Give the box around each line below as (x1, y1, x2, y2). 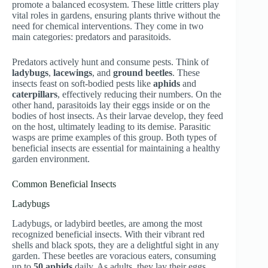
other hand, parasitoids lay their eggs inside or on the (12, 100, 210, 111)
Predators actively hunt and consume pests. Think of (12, 57, 209, 68)
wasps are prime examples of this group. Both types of (12, 132, 217, 143)
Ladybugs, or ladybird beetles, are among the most (12, 218, 202, 229)
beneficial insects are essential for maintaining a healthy (12, 143, 220, 154)
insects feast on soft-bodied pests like (12, 78, 153, 89)
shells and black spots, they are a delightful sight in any (12, 239, 219, 250)
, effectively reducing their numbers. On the (57, 89, 221, 100)
